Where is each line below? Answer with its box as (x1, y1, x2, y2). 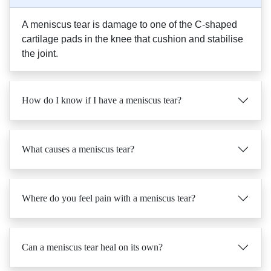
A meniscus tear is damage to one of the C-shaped (22, 19, 237, 30)
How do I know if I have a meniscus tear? (22, 95, 181, 105)
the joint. (22, 48, 58, 59)
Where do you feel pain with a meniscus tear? (22, 193, 195, 203)
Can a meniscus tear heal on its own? (22, 242, 163, 252)
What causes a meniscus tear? (22, 144, 134, 154)
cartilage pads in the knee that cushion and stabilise (22, 34, 243, 44)
